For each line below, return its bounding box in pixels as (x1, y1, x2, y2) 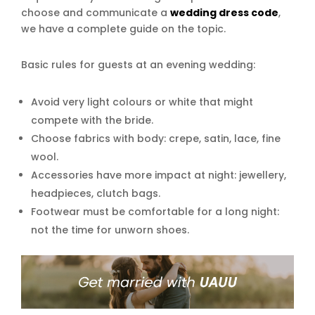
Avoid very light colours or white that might (31, 95, 253, 110)
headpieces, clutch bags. (31, 186, 160, 201)
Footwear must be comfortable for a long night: (31, 205, 279, 219)
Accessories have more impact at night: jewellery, (31, 168, 286, 183)
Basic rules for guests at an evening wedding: (21, 58, 255, 72)
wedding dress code (170, 6, 278, 20)
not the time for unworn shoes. (31, 223, 189, 238)
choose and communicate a (21, 6, 170, 20)
